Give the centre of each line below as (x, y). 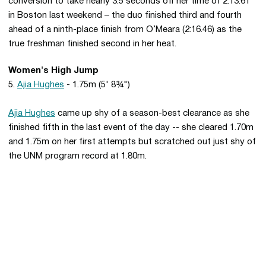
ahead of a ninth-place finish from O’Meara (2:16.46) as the (125, 30)
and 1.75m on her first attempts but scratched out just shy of (132, 142)
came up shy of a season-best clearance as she (152, 113)
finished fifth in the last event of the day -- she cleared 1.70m (131, 128)
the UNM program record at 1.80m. (77, 156)
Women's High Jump (53, 71)
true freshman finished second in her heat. (92, 44)
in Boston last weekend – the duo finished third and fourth (125, 15)
